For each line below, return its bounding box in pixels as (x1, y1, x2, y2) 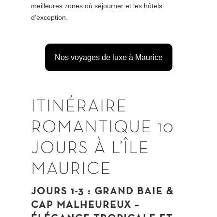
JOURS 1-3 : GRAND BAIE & (31, 187, 174, 197)
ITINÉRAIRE (31, 99, 128, 115)
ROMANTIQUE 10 (31, 120, 175, 136)
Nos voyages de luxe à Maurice (54, 53, 163, 62)
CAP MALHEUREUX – (31, 201, 140, 210)
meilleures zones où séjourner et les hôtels (31, 2, 163, 10)
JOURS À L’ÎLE (31, 141, 150, 157)
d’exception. (31, 14, 68, 22)
